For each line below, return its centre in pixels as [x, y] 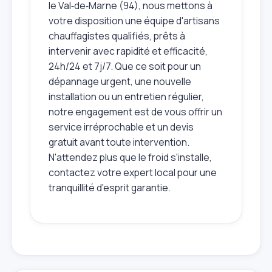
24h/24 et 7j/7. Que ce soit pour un [125, 66]
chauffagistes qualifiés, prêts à [117, 36]
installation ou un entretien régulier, [126, 96]
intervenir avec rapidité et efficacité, [128, 51]
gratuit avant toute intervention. [119, 142]
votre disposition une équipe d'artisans [134, 20]
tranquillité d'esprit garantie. [110, 187]
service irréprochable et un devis [121, 127]
